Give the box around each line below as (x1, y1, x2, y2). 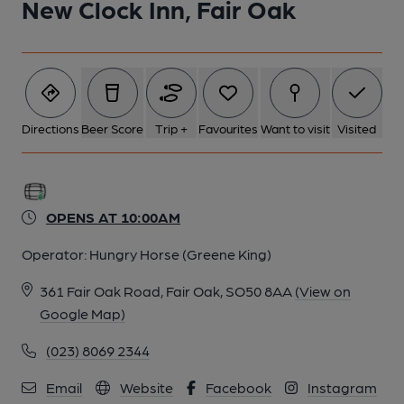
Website (120, 379, 173, 396)
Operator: (22, 245, 89, 262)
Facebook (206, 379, 271, 396)
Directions (22, 121, 79, 135)
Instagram (308, 379, 377, 396)
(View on (295, 282, 351, 299)
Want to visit (260, 121, 330, 135)
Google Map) (40, 305, 125, 322)
